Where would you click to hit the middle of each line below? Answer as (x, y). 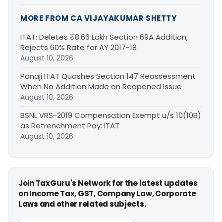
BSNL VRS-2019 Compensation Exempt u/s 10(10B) (111, 115)
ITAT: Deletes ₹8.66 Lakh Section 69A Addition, (104, 37)
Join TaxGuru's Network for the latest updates (108, 183)
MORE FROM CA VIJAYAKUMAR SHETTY (99, 18)
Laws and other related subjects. (82, 204)
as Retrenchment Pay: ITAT (70, 126)
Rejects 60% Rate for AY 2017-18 (79, 48)
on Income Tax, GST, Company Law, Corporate (107, 194)
